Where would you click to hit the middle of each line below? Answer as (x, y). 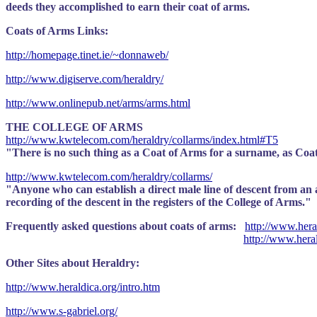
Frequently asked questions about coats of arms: (121, 226)
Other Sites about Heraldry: (73, 263)
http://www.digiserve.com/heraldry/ (85, 79)
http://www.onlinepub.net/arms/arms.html (98, 103)
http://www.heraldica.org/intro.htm (83, 287)
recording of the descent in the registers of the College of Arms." (158, 202)
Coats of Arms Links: (57, 31)
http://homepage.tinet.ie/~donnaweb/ (87, 55)
